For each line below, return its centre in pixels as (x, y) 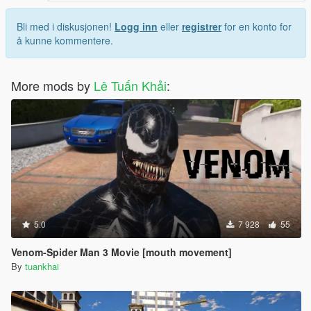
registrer (202, 27)
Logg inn (136, 27)
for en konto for (257, 27)
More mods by (52, 86)
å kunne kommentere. (65, 41)
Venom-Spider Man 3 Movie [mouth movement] (121, 252)
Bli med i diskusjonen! (66, 27)
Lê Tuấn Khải (130, 86)
